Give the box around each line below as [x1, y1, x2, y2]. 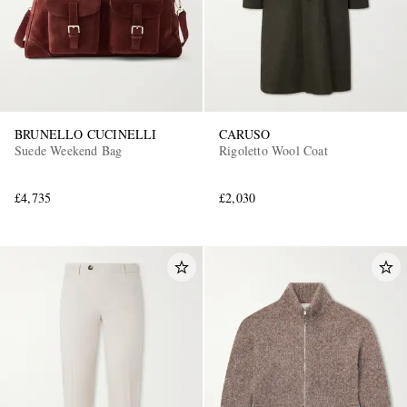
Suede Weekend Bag [15, 141, 123, 159]
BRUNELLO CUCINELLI [15, 124, 157, 143]
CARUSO [219, 124, 271, 143]
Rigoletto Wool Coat [219, 141, 328, 159]
